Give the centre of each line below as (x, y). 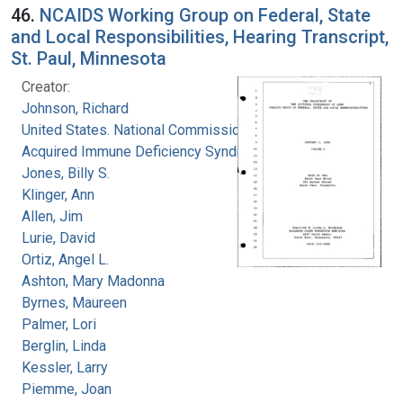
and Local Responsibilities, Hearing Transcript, (200, 36)
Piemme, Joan (67, 389)
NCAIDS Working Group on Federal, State (205, 15)
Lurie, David (58, 237)
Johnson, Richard (75, 108)
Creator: (46, 86)
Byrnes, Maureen (74, 302)
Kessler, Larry (65, 367)
